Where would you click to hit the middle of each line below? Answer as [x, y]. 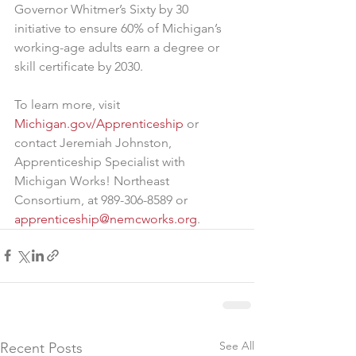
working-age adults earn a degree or [118, 47]
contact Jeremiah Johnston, [95, 142]
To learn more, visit [69, 104]
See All [237, 345]
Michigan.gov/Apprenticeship [99, 123]
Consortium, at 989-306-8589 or [103, 199]
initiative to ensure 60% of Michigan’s [120, 28]
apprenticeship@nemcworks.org [106, 219]
